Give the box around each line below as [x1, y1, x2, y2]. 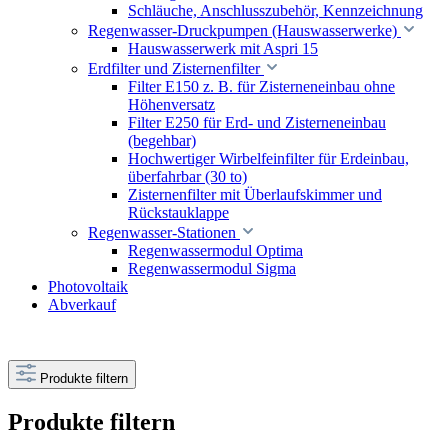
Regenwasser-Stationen [88, 224, 236, 241]
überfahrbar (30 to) [128, 168, 247, 185]
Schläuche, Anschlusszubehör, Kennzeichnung [128, 2, 423, 19]
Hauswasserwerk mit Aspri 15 [128, 40, 318, 57]
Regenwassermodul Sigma [128, 260, 296, 277]
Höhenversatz [128, 96, 215, 113]
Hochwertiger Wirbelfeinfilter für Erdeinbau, [128, 150, 409, 167]
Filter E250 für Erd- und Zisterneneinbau [128, 114, 386, 131]
